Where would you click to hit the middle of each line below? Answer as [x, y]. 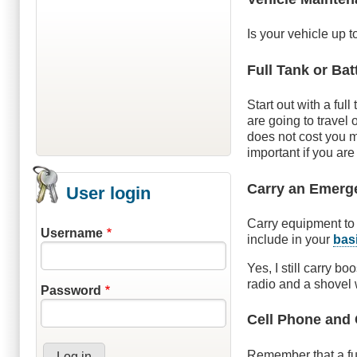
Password [71, 291]
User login [108, 194]
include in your [290, 239]
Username [72, 233]
